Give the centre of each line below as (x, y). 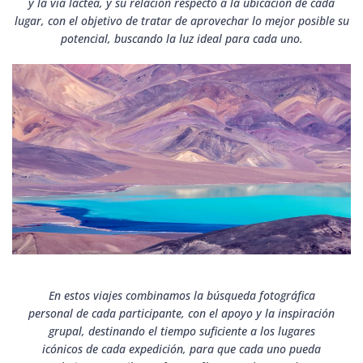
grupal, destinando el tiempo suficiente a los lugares (181, 331)
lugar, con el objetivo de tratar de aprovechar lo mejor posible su (181, 21)
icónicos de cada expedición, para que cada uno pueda (181, 349)
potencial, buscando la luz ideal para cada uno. (181, 38)
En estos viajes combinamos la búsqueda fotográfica (181, 296)
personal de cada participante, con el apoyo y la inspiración (181, 314)
